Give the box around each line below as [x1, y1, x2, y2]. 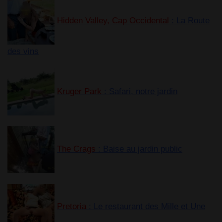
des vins [7, 47, 39, 56]
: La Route [169, 16, 210, 26]
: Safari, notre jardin [102, 87, 177, 97]
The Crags [57, 144, 96, 154]
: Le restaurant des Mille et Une [86, 202, 205, 212]
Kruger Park [57, 87, 102, 97]
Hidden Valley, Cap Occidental [57, 16, 169, 26]
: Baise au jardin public [96, 144, 182, 154]
